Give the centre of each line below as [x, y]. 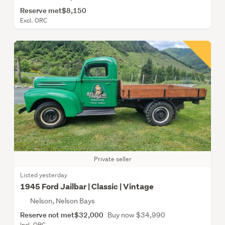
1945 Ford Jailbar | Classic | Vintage [87, 187]
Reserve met [41, 10]
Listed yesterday [44, 175]
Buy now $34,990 [136, 215]
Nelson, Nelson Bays [63, 201]
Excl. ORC [34, 20]
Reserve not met [47, 215]
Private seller [113, 159]
